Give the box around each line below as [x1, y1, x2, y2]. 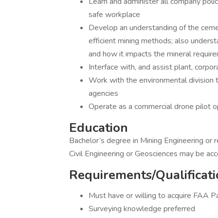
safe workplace [89, 9, 140, 20]
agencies [89, 88, 118, 99]
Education [69, 119, 128, 136]
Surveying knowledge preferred [89, 203, 195, 214]
